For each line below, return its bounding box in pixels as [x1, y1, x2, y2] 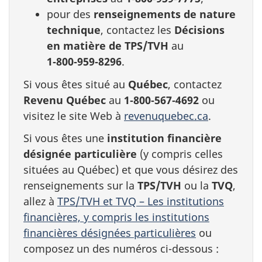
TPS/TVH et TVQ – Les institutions [57, 194, 224, 208]
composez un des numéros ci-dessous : [23, 242, 219, 256]
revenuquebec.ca [124, 108, 208, 123]
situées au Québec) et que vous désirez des [23, 163, 238, 177]
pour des [47, 7, 94, 21]
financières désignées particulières [23, 226, 196, 240]
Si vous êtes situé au [23, 77, 128, 91]
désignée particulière [23, 147, 140, 161]
